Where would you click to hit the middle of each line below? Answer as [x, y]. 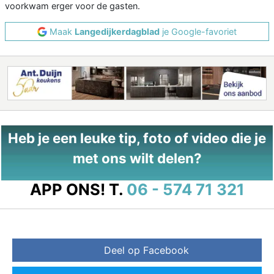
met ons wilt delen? [137, 158]
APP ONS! [67, 190]
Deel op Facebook [146, 250]
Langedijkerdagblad [117, 32]
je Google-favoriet [198, 32]
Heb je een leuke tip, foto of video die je [137, 138]
